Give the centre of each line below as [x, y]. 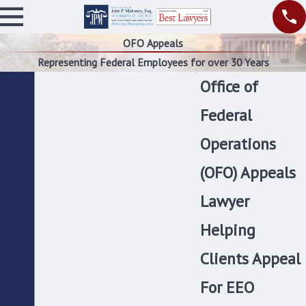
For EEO [227, 287]
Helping [228, 229]
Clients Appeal [250, 258]
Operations [238, 143]
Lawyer [225, 200]
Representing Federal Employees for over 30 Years [153, 62]
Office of [229, 86]
